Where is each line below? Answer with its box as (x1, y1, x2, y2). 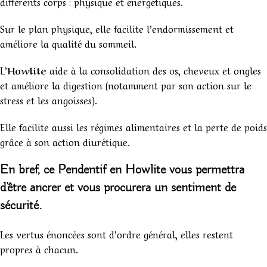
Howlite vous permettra (125, 162, 244, 179)
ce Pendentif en (44, 162, 125, 179)
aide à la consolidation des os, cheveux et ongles (46, 63, 261, 77)
